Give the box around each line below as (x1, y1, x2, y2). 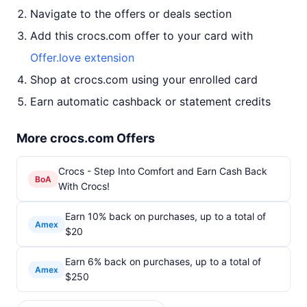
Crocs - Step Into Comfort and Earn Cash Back (58, 165, 267, 177)
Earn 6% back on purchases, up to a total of (65, 256, 261, 267)
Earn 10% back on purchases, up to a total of (65, 210, 266, 222)
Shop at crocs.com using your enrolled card (30, 73, 258, 86)
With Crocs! (58, 180, 110, 192)
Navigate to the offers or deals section (30, 7, 232, 21)
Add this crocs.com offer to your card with (30, 29, 253, 42)
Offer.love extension (30, 51, 134, 64)
